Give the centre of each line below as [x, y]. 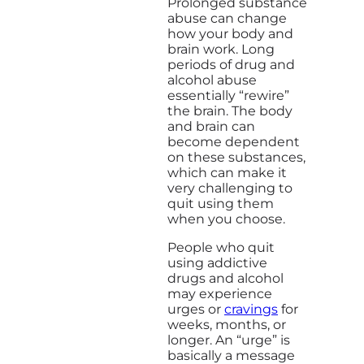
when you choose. [228, 219]
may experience [220, 293]
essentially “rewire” [228, 95]
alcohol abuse [212, 80]
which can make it [227, 172]
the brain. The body [230, 110]
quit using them [221, 203]
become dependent [234, 141]
